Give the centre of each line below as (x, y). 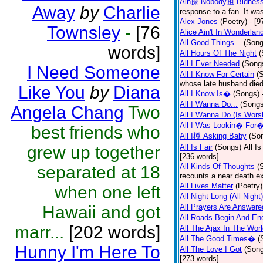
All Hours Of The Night (218, 53)
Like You (52, 92)
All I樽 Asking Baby (213, 136)
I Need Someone (94, 73)
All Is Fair (196, 147)
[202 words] (112, 232)
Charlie (132, 13)
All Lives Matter (206, 186)
